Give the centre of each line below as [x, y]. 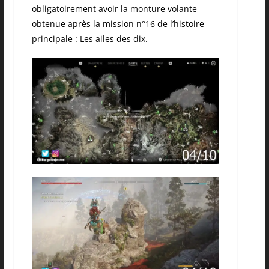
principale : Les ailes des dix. [89, 38]
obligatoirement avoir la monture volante [114, 8]
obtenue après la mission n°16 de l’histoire [118, 23]
